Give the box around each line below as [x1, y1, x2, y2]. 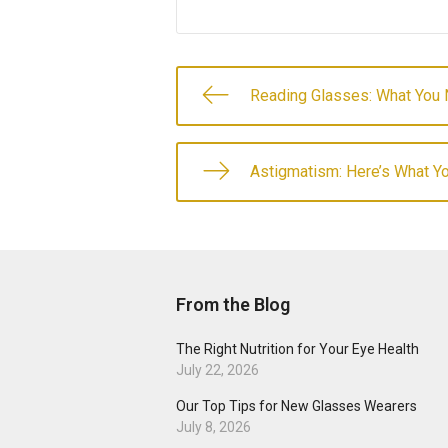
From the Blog [176, 294, 290, 315]
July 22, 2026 [176, 362, 259, 378]
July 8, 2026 [176, 419, 251, 435]
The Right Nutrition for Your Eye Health [176, 341, 419, 357]
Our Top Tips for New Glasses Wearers [176, 398, 417, 414]
